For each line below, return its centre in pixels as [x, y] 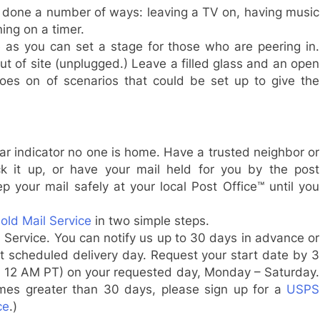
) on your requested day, [131, 272]
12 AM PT [31, 272]
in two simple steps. [150, 220]
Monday [227, 272]
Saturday [290, 272]
